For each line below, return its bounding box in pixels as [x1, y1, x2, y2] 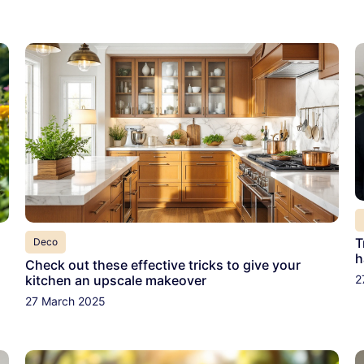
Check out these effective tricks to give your [24, 257, 301, 274]
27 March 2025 [24, 294, 106, 309]
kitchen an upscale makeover [24, 272, 206, 289]
